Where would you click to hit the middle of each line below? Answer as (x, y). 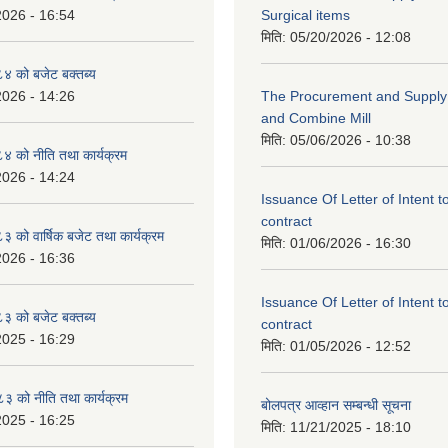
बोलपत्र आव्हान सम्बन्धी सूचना (336, 405)
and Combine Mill (316, 118)
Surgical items (305, 15)
